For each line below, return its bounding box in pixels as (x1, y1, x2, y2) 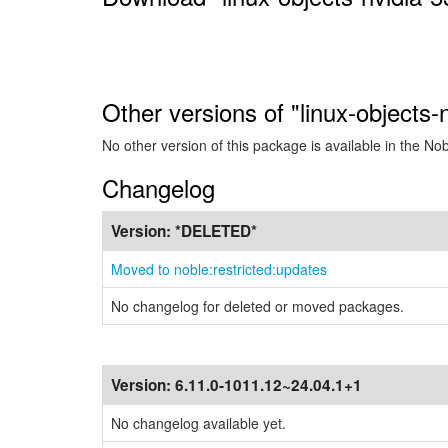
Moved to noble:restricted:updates (111, 259, 327, 279)
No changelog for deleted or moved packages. (111, 296, 404, 316)
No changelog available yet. (111, 413, 286, 433)
